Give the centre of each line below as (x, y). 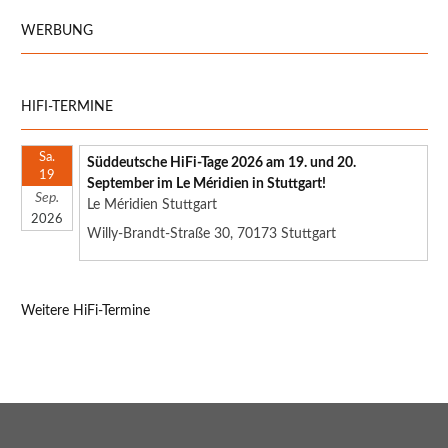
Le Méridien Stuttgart (152, 204)
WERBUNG (57, 30)
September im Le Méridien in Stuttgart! (206, 183)
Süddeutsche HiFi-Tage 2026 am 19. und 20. (221, 162)
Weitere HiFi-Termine (85, 310)
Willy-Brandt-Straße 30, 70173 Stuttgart (211, 233)
